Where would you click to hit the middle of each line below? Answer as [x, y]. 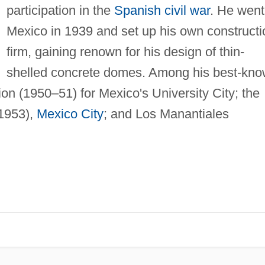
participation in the [60, 10]
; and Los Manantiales [166, 114]
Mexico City [70, 114]
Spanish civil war [162, 10]
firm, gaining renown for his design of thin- [125, 51]
